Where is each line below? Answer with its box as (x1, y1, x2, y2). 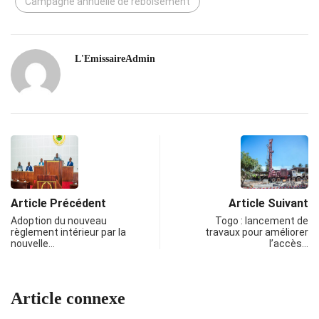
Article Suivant (229, 197, 308, 211)
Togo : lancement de (215, 215, 308, 227)
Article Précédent (11, 197, 106, 211)
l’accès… (269, 238, 308, 250)
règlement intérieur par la (11, 226, 126, 239)
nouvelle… (11, 238, 55, 250)
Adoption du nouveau (11, 215, 107, 227)
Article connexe (11, 289, 125, 308)
